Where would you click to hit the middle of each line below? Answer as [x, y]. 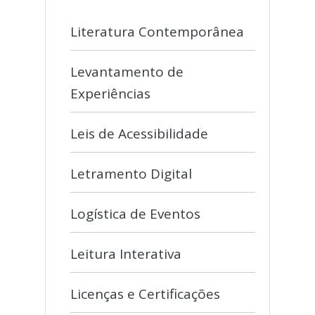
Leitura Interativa [126, 254]
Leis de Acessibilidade [139, 134]
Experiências [110, 94]
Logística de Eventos [135, 214]
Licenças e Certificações [145, 294]
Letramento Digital [131, 174]
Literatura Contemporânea [157, 32]
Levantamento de [127, 72]
